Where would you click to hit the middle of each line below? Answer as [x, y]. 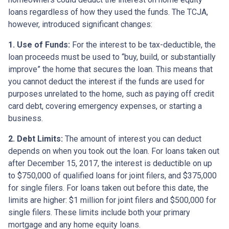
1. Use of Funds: [39, 44]
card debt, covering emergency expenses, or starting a [105, 106]
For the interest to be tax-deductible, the [143, 44]
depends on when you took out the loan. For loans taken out [114, 151]
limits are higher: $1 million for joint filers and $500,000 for [112, 200]
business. [26, 118]
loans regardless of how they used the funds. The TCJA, [108, 12]
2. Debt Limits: [36, 139]
